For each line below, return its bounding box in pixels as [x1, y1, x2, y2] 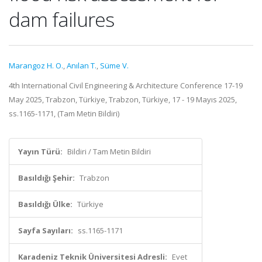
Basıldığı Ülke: [18, 199, 73, 209]
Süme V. [100, 60, 129, 71]
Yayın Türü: [18, 146, 63, 157]
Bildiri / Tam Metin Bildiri [67, 146, 151, 157]
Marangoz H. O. [9, 60, 63, 71]
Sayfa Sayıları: [18, 225, 73, 236]
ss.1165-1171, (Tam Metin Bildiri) [9, 108, 119, 119]
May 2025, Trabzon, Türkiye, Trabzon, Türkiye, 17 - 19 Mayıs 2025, [9, 94, 237, 105]
